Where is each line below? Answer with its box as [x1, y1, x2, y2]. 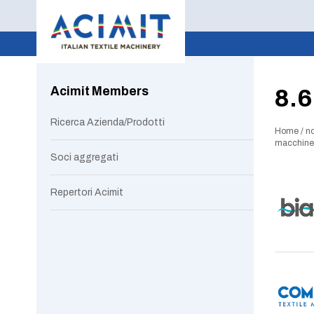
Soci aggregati [50, 152, 118, 163]
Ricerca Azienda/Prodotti [50, 117, 165, 128]
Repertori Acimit [50, 187, 123, 198]
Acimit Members [50, 85, 149, 98]
